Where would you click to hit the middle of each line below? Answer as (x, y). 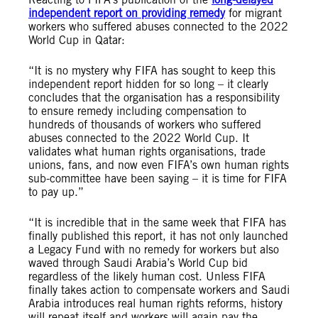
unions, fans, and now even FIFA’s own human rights (159, 165)
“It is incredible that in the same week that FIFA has (157, 223)
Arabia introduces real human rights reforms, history (155, 303)
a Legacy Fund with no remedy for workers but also (154, 250)
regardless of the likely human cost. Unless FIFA (147, 276)
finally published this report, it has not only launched (158, 236)
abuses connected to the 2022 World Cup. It (139, 138)
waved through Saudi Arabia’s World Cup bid (138, 263)
